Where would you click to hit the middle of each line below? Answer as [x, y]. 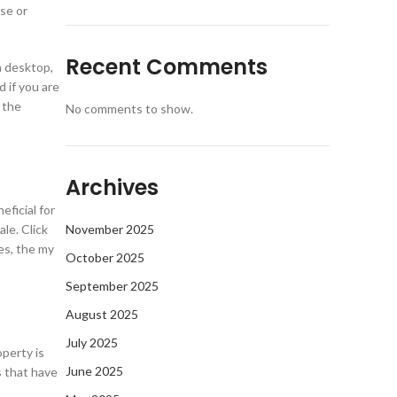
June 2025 [94, 371]
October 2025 [105, 257]
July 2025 [92, 343]
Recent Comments [167, 67]
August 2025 [102, 314]
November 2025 [110, 229]
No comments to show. [129, 109]
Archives [112, 187]
